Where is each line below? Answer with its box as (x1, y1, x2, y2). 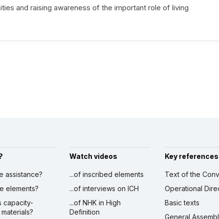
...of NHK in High (69, 198, 121, 207)
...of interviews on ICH (69, 184, 139, 193)
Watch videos (69, 152, 117, 161)
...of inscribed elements (69, 170, 144, 179)
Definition (69, 208, 100, 217)
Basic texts (164, 198, 199, 207)
